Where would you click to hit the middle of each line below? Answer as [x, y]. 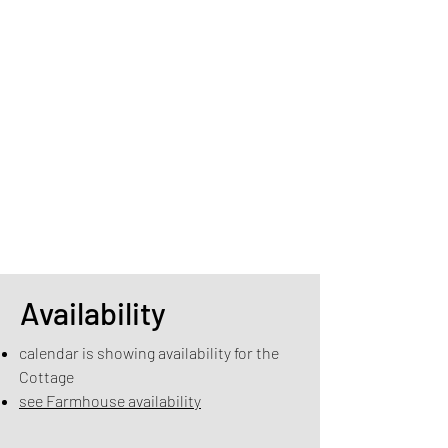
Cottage [46, 376]
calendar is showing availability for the [149, 352]
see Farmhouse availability [110, 400]
